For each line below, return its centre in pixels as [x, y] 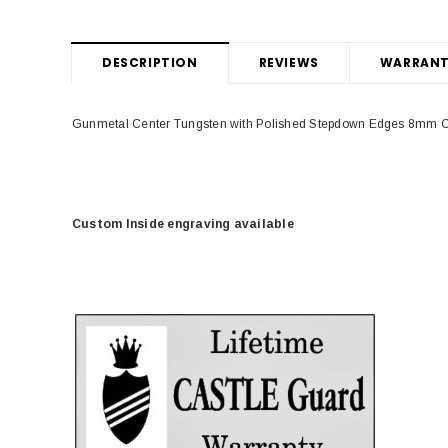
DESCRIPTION [150, 62]
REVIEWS [288, 62]
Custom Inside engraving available [183, 223]
